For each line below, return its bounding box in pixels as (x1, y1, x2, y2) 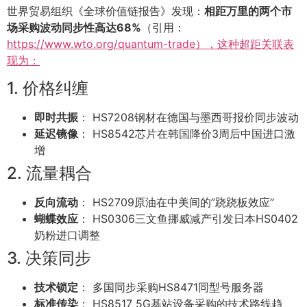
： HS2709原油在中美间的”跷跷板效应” (78, 195, 274, 209)
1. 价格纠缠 (7, 77, 88, 98)
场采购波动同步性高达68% (7, 21, 141, 35)
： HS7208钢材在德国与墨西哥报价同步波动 (78, 110, 299, 124)
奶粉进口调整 (34, 228, 100, 242)
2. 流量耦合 (7, 162, 92, 183)
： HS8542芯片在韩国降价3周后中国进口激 (78, 126, 295, 140)
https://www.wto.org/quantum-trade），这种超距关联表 (7, 37, 294, 51)
